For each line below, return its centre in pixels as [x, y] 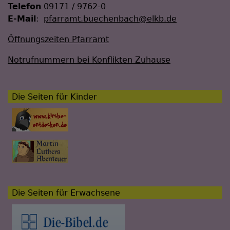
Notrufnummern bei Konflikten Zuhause [89, 60]
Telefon [24, 7]
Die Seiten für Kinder [54, 97]
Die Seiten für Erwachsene [66, 193]
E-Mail [22, 19]
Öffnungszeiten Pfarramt [58, 40]
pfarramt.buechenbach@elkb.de [110, 19]
